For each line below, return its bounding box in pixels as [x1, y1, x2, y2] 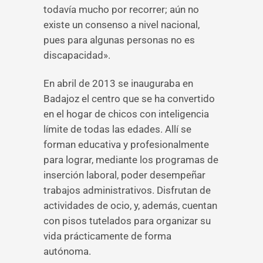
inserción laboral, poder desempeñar [43, 169, 205, 181]
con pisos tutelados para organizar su [43, 215, 211, 227]
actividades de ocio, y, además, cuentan [43, 200, 217, 211]
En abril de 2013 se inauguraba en [43, 77, 193, 89]
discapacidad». [43, 49, 110, 61]
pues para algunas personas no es [43, 34, 195, 46]
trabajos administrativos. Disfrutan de [43, 184, 211, 196]
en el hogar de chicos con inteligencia [43, 108, 209, 120]
